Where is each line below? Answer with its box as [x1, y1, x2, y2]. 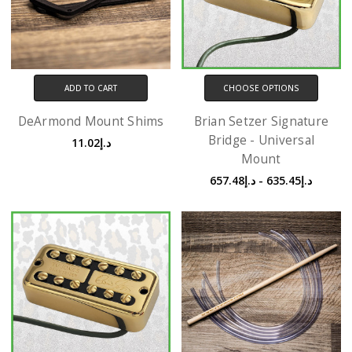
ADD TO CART [64, 82, 118, 93]
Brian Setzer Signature [193, 112, 329, 130]
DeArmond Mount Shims [17, 112, 164, 130]
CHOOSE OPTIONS [222, 82, 299, 93]
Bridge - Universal [207, 131, 315, 148]
